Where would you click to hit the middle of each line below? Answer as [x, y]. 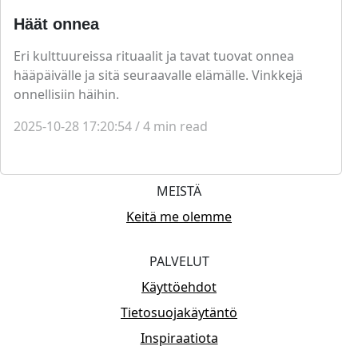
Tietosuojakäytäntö [179, 313]
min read [181, 127]
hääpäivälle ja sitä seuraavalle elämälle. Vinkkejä [158, 76]
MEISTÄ [179, 191]
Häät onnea [56, 24]
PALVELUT [179, 262]
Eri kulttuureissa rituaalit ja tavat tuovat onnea [154, 56]
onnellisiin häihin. [66, 95]
